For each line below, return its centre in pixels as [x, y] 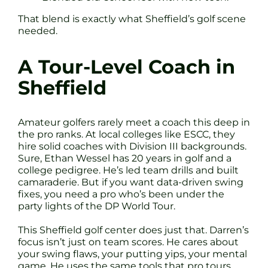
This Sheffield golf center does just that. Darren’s [133, 230]
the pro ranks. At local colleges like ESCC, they [127, 135]
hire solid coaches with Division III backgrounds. [132, 147]
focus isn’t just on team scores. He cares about [128, 242]
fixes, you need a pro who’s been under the [121, 194]
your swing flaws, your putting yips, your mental [133, 254]
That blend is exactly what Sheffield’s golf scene [132, 19]
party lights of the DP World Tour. [97, 206]
